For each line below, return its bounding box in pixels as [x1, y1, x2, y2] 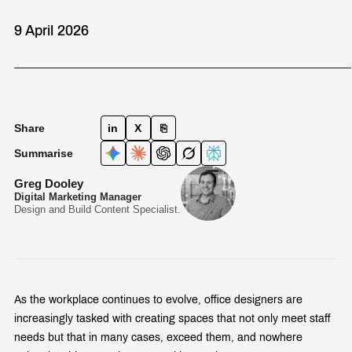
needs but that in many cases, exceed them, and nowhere [14, 331, 302, 343]
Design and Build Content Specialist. [14, 203, 181, 215]
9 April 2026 [14, 22, 89, 38]
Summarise [14, 146, 73, 159]
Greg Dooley [14, 176, 83, 190]
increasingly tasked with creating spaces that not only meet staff [14, 312, 331, 324]
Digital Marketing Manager [14, 190, 141, 203]
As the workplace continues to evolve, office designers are [14, 293, 302, 306]
